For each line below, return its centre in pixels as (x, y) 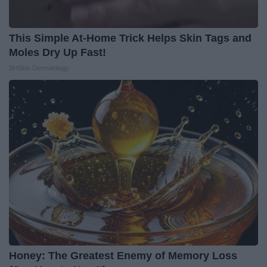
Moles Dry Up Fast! (58, 53)
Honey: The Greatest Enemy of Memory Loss (123, 256)
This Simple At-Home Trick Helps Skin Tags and (130, 38)
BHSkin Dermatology (39, 68)
